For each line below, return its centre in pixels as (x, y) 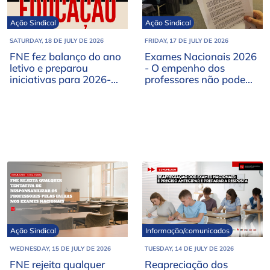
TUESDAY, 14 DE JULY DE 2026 (189, 248)
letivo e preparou (49, 68)
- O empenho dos (185, 68)
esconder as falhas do (195, 91)
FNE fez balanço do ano (65, 57)
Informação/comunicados (187, 230)
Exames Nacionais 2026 (201, 57)
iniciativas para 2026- (60, 80)
